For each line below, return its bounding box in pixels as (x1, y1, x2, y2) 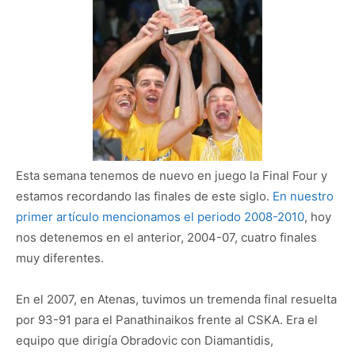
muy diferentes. (16, 250, 104, 266)
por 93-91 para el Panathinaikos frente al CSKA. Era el (16, 312, 318, 328)
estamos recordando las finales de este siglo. (16, 189, 273, 204)
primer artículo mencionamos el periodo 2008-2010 (16, 209, 304, 225)
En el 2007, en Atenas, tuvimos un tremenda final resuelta (16, 292, 337, 307)
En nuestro (273, 189, 334, 204)
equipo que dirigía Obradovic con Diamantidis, (16, 333, 273, 349)
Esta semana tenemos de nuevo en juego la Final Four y (16, 168, 327, 184)
